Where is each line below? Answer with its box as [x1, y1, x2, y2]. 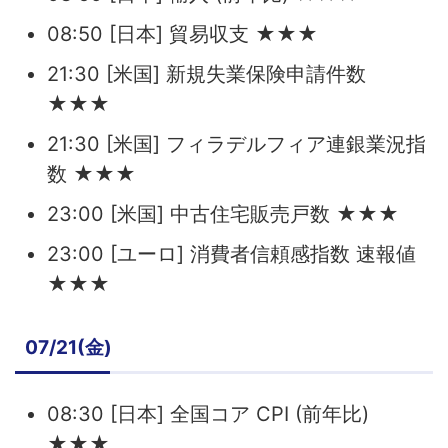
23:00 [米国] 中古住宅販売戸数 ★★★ [47, 201, 399, 226]
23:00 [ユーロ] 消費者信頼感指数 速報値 [47, 241, 416, 266]
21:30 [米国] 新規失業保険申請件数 [47, 61, 366, 86]
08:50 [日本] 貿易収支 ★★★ [47, 21, 318, 46]
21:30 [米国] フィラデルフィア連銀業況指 [47, 131, 426, 156]
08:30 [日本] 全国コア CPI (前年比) [47, 401, 369, 426]
